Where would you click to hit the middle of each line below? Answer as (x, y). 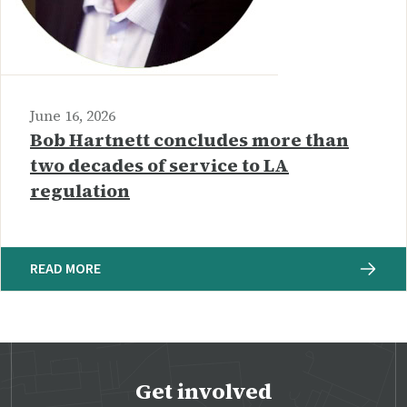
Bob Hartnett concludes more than (189, 139)
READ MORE (65, 268)
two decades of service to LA (159, 165)
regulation (80, 190)
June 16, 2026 (73, 115)
